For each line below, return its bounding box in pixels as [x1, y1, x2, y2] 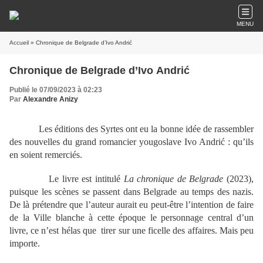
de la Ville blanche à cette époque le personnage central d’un [9, 213, 254, 222]
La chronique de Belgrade [123, 174, 224, 184]
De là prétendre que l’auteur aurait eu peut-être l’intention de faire [9, 200, 254, 210]
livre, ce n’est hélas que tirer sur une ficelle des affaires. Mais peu [9, 225, 254, 235]
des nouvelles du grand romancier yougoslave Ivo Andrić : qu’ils [9, 137, 254, 147]
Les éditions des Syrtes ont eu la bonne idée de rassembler [9, 124, 254, 134]
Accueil [9, 39, 29, 46]
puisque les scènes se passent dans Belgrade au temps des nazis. [9, 187, 254, 197]
